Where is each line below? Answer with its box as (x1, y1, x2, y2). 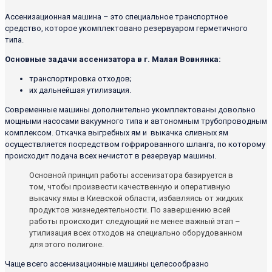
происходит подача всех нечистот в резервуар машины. (5, 151, 216, 160)
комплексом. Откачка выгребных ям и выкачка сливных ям (5, 127, 228, 137)
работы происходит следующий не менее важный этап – (29, 216, 240, 226)
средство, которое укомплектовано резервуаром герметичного (5, 23, 248, 33)
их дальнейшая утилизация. (29, 85, 131, 95)
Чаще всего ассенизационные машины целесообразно (5, 259, 209, 268)
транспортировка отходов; (29, 73, 132, 83)
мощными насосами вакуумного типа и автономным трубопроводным (5, 116, 267, 126)
